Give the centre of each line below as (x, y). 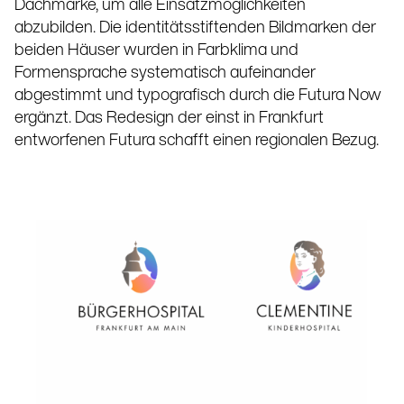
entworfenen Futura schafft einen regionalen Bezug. (197, 141)
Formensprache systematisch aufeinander (165, 73)
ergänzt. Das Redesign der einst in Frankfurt (169, 118)
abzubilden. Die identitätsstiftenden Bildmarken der (195, 28)
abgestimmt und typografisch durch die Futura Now (198, 96)
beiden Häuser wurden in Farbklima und (156, 50)
